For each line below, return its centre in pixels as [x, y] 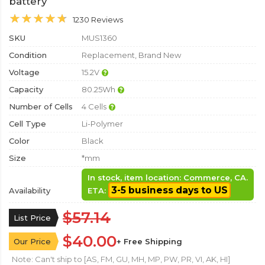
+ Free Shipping [149, 241]
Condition [28, 55]
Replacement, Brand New [130, 55]
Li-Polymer [101, 124]
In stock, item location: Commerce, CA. [168, 177]
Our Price [32, 241]
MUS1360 [98, 38]
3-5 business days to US [169, 190]
